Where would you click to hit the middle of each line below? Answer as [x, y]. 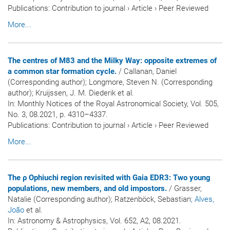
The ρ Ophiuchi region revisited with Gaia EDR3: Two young [109, 177]
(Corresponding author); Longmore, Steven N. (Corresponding [110, 82]
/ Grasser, [184, 188]
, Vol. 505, [203, 103]
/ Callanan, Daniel [147, 71]
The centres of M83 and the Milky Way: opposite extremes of [112, 60]
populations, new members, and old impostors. [87, 188]
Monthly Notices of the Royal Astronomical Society [102, 103]
